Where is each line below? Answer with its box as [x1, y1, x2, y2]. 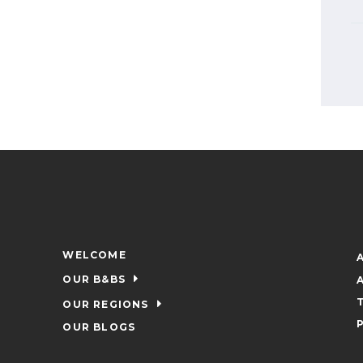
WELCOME [62, 249, 126, 262]
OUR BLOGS [62, 321, 136, 334]
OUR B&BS [62, 273, 126, 286]
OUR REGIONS [62, 298, 149, 311]
